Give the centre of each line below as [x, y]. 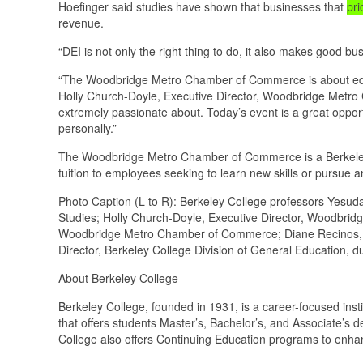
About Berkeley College [118, 278]
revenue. [83, 22]
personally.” [88, 128]
